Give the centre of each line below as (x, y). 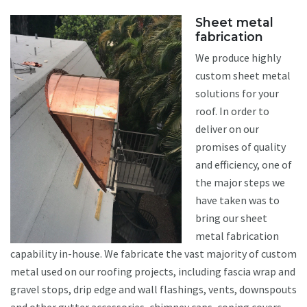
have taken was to (237, 200)
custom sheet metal (243, 76)
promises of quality (241, 147)
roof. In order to (232, 111)
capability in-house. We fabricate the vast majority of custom (153, 254)
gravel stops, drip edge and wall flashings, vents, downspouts (153, 290)
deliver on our (227, 129)
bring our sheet (231, 218)
